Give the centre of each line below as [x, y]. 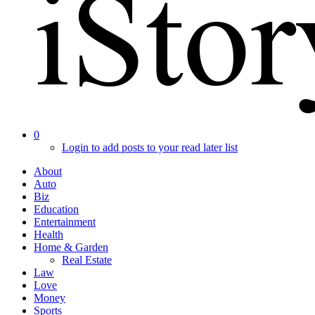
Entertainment [65, 222]
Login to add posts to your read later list [150, 148]
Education [56, 210]
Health [49, 235]
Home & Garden [71, 247]
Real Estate [87, 260]
